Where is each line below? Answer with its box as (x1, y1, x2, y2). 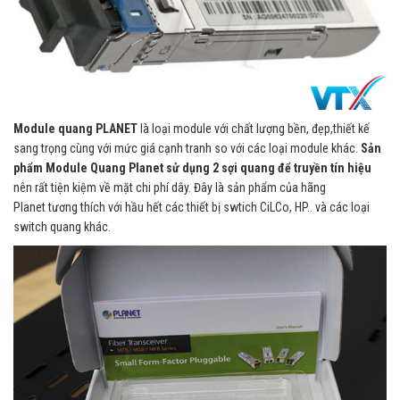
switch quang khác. (13, 220, 111, 235)
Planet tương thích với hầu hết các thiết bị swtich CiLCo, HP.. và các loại (13, 200, 370, 215)
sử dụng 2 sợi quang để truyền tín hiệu (166, 161, 371, 176)
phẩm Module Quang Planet (13, 161, 166, 176)
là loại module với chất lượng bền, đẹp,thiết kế (140, 121, 370, 137)
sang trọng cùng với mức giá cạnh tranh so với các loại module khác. (13, 141, 361, 156)
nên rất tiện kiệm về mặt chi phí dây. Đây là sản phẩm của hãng (13, 180, 326, 196)
